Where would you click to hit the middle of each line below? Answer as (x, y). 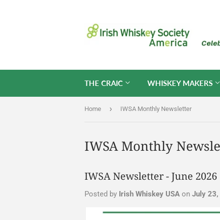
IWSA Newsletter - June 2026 (151, 176)
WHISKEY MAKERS (181, 83)
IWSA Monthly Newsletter (156, 109)
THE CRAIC (105, 83)
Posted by (102, 194)
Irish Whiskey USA (149, 194)
